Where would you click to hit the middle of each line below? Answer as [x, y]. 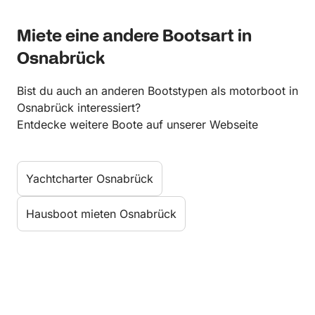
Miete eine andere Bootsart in [134, 37]
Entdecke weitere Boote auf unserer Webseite [137, 124]
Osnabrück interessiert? [79, 107]
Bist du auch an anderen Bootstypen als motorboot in [157, 90]
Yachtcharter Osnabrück [90, 178]
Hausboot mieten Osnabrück [101, 213]
